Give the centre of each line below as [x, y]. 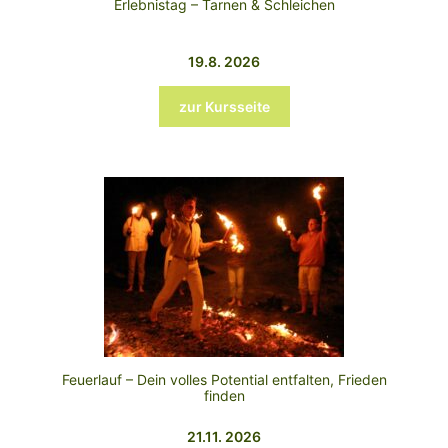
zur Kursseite [224, 106]
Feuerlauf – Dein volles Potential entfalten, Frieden [224, 379]
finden [224, 395]
